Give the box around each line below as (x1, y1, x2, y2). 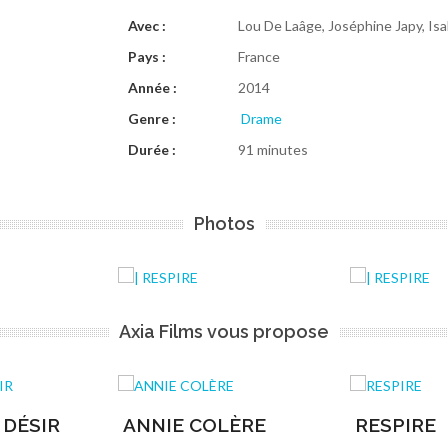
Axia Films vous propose (119, 321, 329, 342)
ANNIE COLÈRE (123, 414, 266, 436)
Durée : (128, 141, 177, 158)
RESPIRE (355, 414, 436, 436)
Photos (193, 213, 255, 234)
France (238, 48, 281, 65)
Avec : (128, 17, 167, 34)
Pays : (128, 48, 167, 65)
